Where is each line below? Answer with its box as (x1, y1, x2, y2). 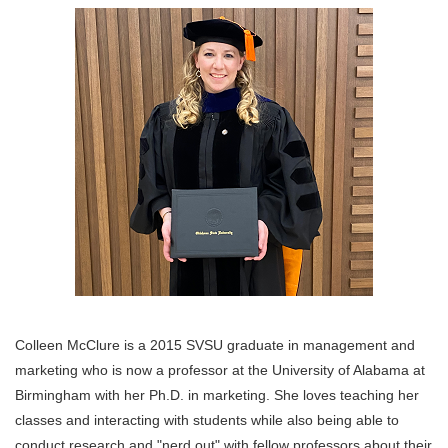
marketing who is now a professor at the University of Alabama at (15, 362, 425, 379)
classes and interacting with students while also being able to (15, 412, 399, 429)
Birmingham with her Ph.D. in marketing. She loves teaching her (15, 387, 419, 404)
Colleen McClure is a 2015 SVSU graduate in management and (15, 337, 415, 354)
